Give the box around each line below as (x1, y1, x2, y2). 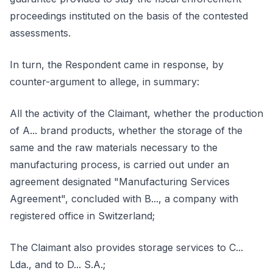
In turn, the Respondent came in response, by (10, 58, 224, 71)
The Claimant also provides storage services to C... (10, 241, 243, 253)
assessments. (10, 27, 71, 39)
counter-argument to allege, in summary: (10, 76, 199, 88)
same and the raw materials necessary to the (10, 141, 218, 154)
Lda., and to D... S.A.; (10, 258, 105, 271)
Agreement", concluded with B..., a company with (10, 193, 238, 205)
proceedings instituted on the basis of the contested (10, 10, 248, 22)
